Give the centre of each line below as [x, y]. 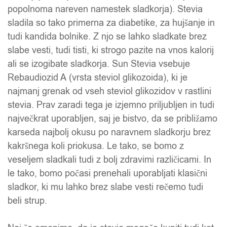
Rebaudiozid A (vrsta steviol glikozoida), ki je [98, 78]
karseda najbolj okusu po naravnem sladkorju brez [109, 133]
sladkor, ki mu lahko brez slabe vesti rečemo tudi [105, 187]
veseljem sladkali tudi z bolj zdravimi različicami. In [109, 160]
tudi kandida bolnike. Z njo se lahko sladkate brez [107, 37]
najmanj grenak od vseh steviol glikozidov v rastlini [109, 91]
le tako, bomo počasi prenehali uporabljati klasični [107, 174]
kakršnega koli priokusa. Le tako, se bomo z [96, 146]
